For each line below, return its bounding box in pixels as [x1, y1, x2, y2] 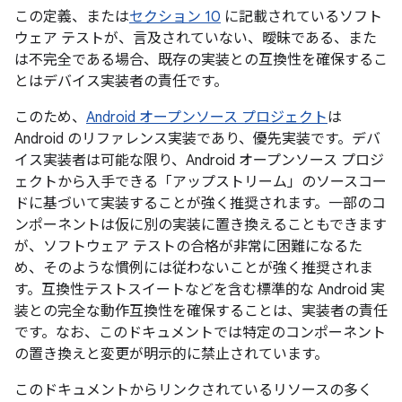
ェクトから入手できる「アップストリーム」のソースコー [14, 173, 387, 191]
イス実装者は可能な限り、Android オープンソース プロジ [14, 152, 384, 170]
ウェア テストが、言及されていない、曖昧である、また [14, 30, 377, 48]
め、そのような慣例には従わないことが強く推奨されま [14, 259, 373, 277]
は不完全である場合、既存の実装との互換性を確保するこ [14, 51, 388, 69]
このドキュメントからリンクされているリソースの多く [14, 381, 372, 399]
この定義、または [14, 8, 129, 26]
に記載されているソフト [221, 8, 382, 26]
